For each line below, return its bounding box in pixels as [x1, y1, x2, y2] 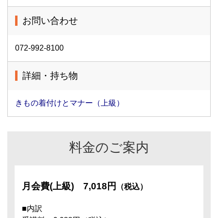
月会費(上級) [22, 181, 83, 191]
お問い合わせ [22, 15, 78, 26]
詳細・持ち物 [22, 70, 78, 81]
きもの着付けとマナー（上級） [15, 98, 124, 107]
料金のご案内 [69, 139, 149, 155]
